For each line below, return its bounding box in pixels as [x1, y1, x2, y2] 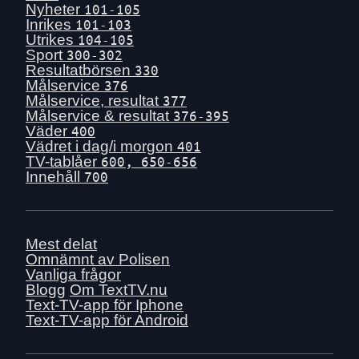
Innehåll [26, 167, 84, 185]
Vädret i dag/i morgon [26, 137, 177, 155]
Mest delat [26, 235, 97, 252]
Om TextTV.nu [70, 280, 167, 298]
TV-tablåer [26, 152, 101, 170]
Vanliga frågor [26, 265, 121, 283]
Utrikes [26, 30, 78, 48]
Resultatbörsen [26, 61, 135, 79]
